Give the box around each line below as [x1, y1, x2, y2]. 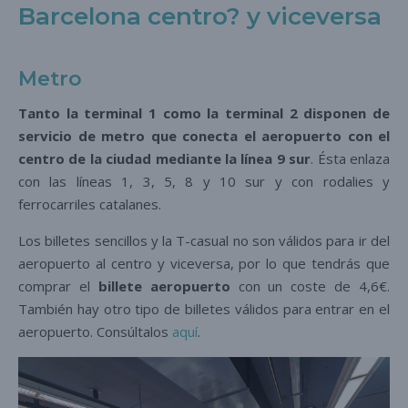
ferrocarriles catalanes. [18, 194, 161, 213]
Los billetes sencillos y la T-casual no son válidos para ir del [18, 230, 390, 250]
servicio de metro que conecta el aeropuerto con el [18, 126, 390, 145]
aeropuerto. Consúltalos [18, 321, 172, 341]
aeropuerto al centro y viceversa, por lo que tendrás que [18, 253, 390, 272]
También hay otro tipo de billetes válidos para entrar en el [18, 299, 390, 318]
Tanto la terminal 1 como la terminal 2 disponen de [18, 103, 390, 122]
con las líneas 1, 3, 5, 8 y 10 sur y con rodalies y [18, 171, 390, 190]
